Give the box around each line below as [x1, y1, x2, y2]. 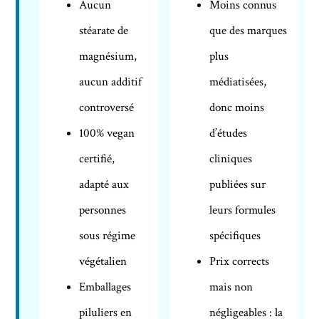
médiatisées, [209, 73, 267, 90]
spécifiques [209, 227, 261, 244]
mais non [209, 278, 253, 295]
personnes [79, 202, 127, 218]
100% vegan [79, 125, 135, 141]
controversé [79, 99, 135, 115]
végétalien [79, 253, 127, 269]
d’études [209, 125, 248, 141]
